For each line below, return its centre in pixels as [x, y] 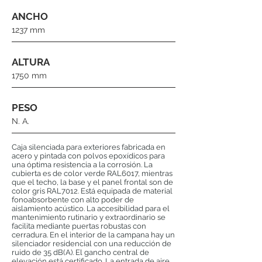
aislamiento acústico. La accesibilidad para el [91, 208]
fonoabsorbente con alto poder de [73, 200]
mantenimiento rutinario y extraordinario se [89, 217]
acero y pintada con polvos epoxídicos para [88, 156]
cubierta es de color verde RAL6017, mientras [92, 173]
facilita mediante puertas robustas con [79, 226]
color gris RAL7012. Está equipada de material [92, 191]
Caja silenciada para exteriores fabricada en [89, 147]
